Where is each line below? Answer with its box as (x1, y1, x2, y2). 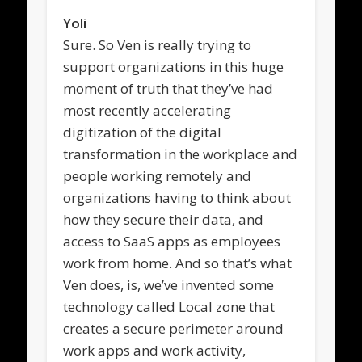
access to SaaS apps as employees (63, 231, 281, 250)
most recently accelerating (63, 100, 232, 120)
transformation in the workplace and (63, 144, 298, 163)
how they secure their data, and (63, 209, 264, 229)
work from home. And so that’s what (63, 253, 293, 272)
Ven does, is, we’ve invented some (63, 275, 275, 294)
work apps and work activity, (63, 340, 246, 360)
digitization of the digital (63, 122, 222, 141)
